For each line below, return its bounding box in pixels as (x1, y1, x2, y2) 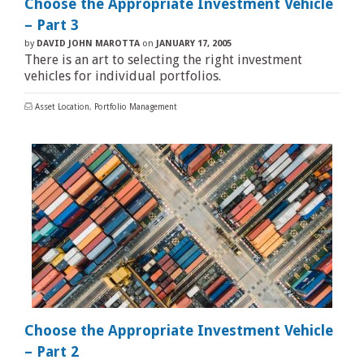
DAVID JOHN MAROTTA (37, 38, 140, 49)
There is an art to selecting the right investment (24, 52, 302, 67)
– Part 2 (24, 343, 79, 360)
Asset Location (35, 102, 89, 111)
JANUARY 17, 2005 (156, 38, 232, 49)
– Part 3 (24, 16, 79, 33)
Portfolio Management (94, 102, 177, 111)
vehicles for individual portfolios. (24, 68, 221, 84)
